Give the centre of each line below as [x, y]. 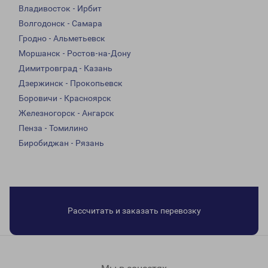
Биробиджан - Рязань [61, 143]
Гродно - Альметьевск [62, 39]
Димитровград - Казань [66, 68]
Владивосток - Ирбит [60, 9]
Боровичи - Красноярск [65, 98]
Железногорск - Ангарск [66, 113]
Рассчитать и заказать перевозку [134, 211]
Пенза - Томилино [53, 128]
